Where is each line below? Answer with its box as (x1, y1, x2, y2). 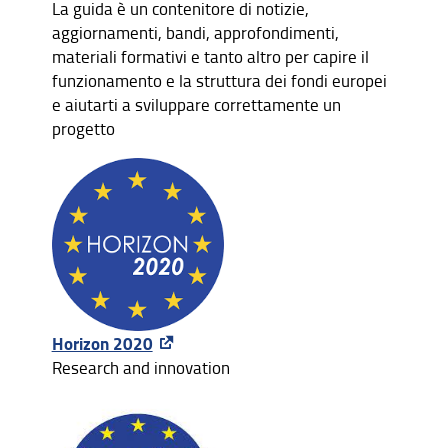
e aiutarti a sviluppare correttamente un (51, 93, 341, 117)
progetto (51, 117, 115, 141)
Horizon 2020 (51, 330, 153, 356)
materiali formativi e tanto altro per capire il (51, 45, 369, 69)
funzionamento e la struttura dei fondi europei (51, 69, 387, 93)
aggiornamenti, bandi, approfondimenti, (51, 21, 339, 45)
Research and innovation (51, 355, 230, 379)
